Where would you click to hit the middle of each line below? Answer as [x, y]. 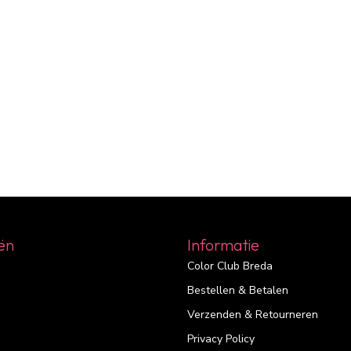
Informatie [223, 245]
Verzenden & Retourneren [253, 315]
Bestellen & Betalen [238, 291]
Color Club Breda [230, 266]
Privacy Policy [221, 339]
